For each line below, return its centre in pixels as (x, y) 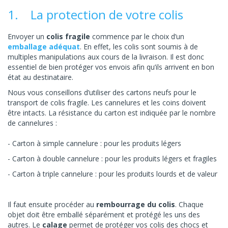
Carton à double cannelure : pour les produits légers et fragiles (115, 159)
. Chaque (189, 205)
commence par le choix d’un (137, 37)
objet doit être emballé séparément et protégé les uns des (104, 215)
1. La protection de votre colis (95, 15)
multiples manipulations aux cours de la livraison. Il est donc (106, 57)
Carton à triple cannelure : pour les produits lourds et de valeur (115, 174)
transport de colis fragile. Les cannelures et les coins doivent (107, 103)
